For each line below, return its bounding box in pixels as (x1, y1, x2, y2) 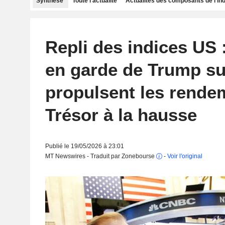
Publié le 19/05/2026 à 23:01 (45, 143, 124, 150)
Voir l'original (167, 153, 202, 160)
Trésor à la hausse (45, 105, 197, 125)
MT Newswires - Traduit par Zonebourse (45, 153, 156, 160)
